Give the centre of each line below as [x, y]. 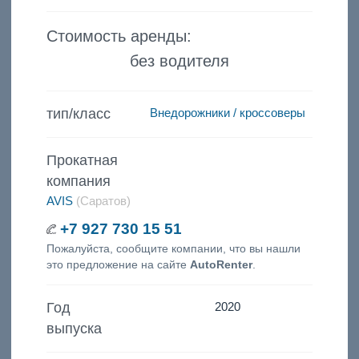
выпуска [74, 329]
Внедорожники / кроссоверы [228, 113]
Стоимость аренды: [119, 36]
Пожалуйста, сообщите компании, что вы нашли [173, 248]
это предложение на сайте [118, 264]
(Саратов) [101, 200]
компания [78, 181]
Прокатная [82, 160]
